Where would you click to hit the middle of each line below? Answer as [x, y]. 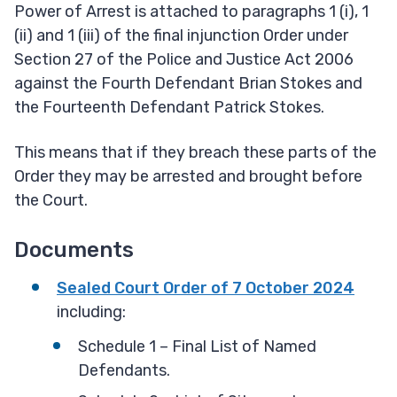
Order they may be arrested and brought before [188, 177]
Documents [74, 250]
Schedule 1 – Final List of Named [197, 347]
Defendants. [124, 371]
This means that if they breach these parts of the [195, 153]
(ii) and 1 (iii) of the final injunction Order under [181, 36]
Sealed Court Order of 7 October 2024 [206, 288]
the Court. [51, 201]
